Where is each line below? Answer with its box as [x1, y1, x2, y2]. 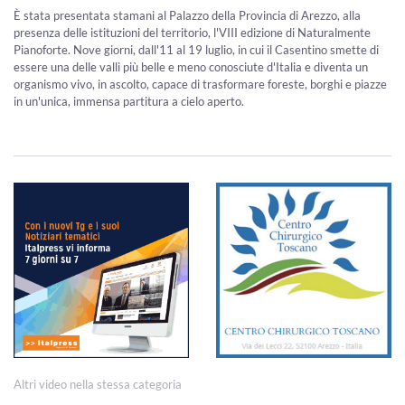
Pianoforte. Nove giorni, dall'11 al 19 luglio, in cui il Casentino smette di [14, 42, 379, 58]
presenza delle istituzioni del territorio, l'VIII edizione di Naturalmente [14, 25, 371, 41]
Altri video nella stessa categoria [14, 377, 182, 392]
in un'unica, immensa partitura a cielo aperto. [14, 94, 244, 109]
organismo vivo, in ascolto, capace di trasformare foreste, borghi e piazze [14, 77, 387, 92]
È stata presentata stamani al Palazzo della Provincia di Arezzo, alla [14, 8, 361, 24]
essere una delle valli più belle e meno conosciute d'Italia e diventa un [14, 60, 368, 75]
